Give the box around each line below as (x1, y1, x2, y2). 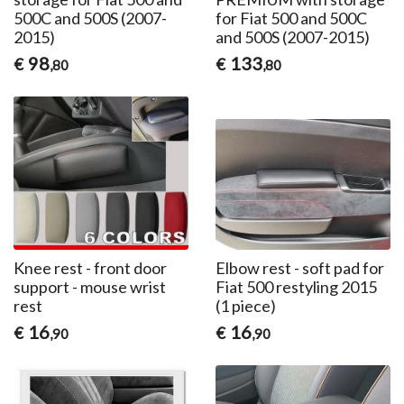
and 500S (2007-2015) (215, 26, 370, 47)
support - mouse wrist (14, 277, 167, 298)
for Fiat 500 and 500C (215, 7, 367, 28)
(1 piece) (215, 296, 276, 317)
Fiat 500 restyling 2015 (215, 277, 377, 298)
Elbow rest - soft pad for (215, 258, 384, 279)
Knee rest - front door (14, 258, 168, 279)
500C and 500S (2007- (14, 7, 168, 28)
